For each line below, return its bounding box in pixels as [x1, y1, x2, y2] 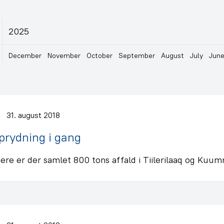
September [118, 50, 155, 60]
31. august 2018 [6, 109, 60, 120]
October [86, 50, 112, 60]
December [8, 50, 41, 60]
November [47, 50, 80, 60]
